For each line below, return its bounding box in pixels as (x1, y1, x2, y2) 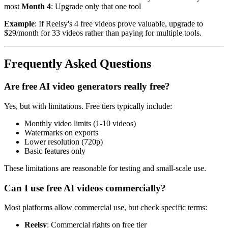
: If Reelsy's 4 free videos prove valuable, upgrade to (35, 19, 203, 28)
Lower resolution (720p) (24, 137, 103, 146)
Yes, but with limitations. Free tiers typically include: (4, 102, 172, 110)
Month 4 (21, 2, 51, 11)
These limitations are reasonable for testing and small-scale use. (4, 164, 206, 173)
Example (4, 19, 35, 28)
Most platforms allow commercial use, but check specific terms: (4, 203, 207, 212)
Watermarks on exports (24, 128, 98, 137)
